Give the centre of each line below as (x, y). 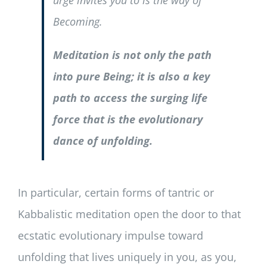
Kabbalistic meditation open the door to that (129, 214)
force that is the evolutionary (128, 119)
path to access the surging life (130, 98)
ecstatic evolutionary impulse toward (110, 236)
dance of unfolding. (103, 141)
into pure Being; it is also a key (131, 77)
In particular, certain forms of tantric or (116, 193)
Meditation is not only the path (132, 55)
